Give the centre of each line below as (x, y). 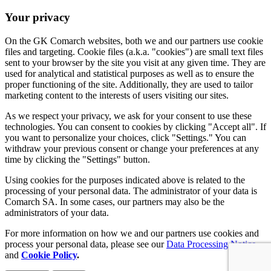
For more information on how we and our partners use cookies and (132, 233)
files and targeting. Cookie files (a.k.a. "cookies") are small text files (134, 51)
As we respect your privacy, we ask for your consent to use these (128, 116)
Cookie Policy (49, 255)
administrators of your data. (58, 212)
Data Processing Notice (211, 244)
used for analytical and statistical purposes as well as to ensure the (129, 73)
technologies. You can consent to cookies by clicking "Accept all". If (135, 126)
